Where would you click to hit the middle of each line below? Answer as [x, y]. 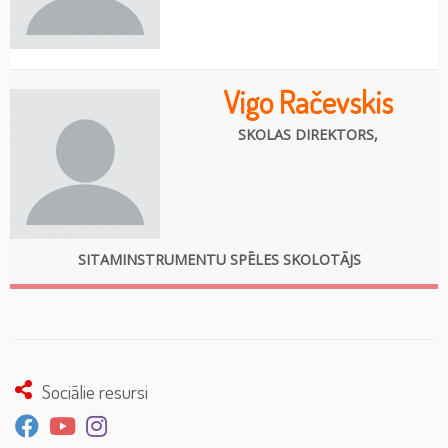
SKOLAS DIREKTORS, [307, 134]
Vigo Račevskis [307, 101]
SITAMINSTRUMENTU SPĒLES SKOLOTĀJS [219, 259]
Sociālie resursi [95, 391]
